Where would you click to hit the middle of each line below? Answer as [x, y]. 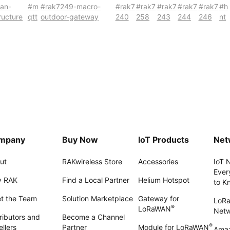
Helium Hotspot [164, 180]
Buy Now [80, 140]
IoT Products [163, 140]
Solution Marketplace [98, 198]
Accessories [158, 161]
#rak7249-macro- [71, 6]
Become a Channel [94, 217]
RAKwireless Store [92, 161]
